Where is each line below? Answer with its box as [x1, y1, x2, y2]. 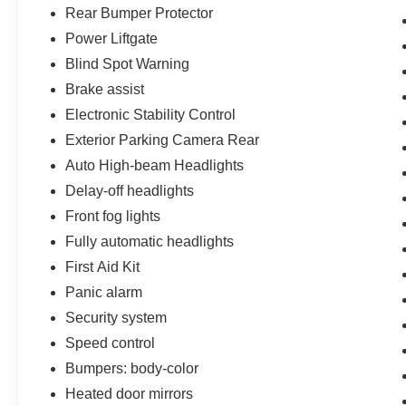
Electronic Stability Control [65, 107, 237, 123]
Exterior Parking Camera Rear [65, 132, 260, 149]
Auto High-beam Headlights [65, 158, 245, 174]
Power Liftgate [65, 31, 159, 47]
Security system [65, 310, 168, 326]
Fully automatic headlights [65, 234, 235, 250]
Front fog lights [65, 208, 161, 225]
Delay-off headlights [65, 183, 195, 199]
